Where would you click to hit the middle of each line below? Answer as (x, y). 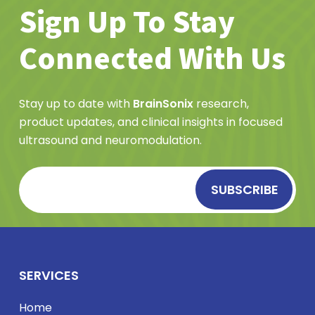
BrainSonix (163, 103)
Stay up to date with (76, 103)
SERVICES (49, 275)
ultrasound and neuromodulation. (110, 140)
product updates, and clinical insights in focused (150, 122)
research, (221, 103)
